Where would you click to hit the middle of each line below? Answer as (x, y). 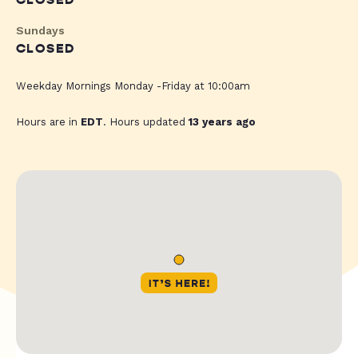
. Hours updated (146, 122)
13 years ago (222, 122)
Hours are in (48, 122)
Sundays (40, 31)
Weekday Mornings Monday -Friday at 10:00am (133, 86)
